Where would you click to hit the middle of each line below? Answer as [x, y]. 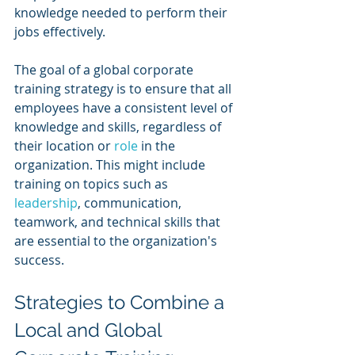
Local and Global [90, 330]
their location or [64, 146]
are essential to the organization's [117, 241]
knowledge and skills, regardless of [119, 127]
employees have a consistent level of [125, 108]
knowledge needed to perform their [122, 13]
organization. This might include [111, 165]
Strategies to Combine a [122, 303]
